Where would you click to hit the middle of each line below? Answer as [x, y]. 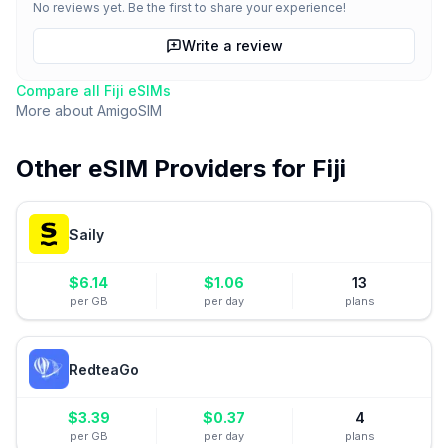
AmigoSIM [129, 110]
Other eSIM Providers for [164, 168]
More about [56, 110]
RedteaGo [104, 369]
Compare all [60, 90]
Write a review [232, 45]
